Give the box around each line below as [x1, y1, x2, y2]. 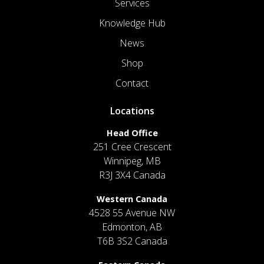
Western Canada [97, 193, 167, 204]
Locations [110, 104, 154, 117]
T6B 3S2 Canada [97, 234, 167, 247]
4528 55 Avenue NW [89, 206, 175, 219]
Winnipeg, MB [103, 154, 161, 167]
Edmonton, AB [102, 220, 162, 233]
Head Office [106, 127, 158, 138]
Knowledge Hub [98, 16, 166, 29]
